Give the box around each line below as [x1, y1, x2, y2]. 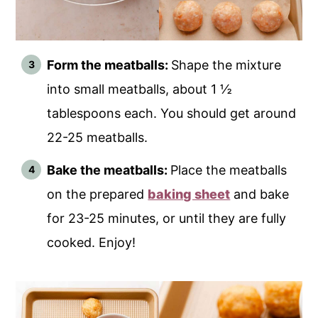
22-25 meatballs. [47, 130, 148, 146]
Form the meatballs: [47, 57, 172, 73]
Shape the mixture [171, 57, 282, 73]
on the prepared [47, 187, 148, 202]
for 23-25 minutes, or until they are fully [47, 211, 287, 226]
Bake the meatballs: [47, 163, 171, 178]
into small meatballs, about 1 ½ [47, 82, 233, 97]
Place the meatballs [170, 163, 287, 178]
